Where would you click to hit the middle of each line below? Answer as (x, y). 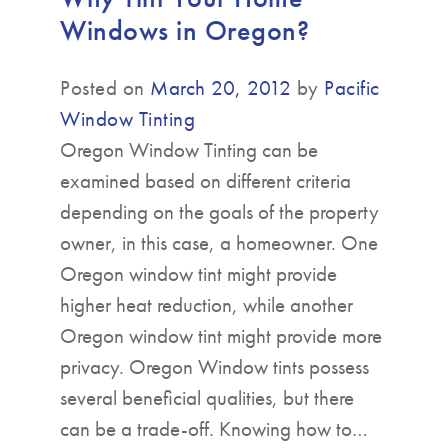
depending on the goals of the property (219, 211)
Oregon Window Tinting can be (189, 149)
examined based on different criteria (205, 180)
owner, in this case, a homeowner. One (219, 242)
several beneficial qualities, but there (207, 397)
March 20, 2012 (220, 87)
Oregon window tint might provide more (221, 335)
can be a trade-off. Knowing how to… (214, 428)
